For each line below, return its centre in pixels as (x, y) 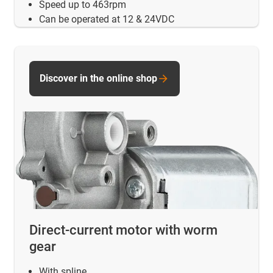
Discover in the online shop (98, 79)
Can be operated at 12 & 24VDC (107, 19)
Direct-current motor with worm (123, 230)
